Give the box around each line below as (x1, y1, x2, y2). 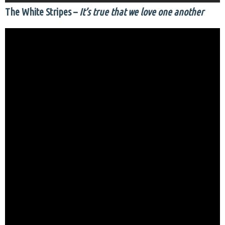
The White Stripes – (5, 6, 77, 18)
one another (158, 6, 204, 18)
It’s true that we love (77, 6, 156, 18)
